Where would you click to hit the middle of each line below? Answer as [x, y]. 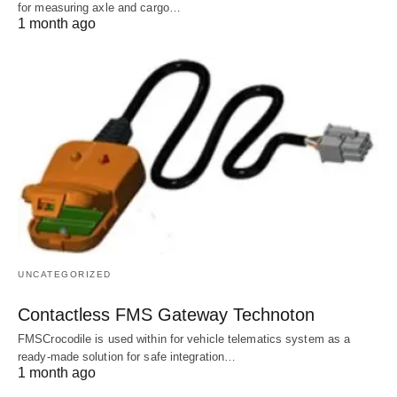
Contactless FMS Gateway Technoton [166, 315]
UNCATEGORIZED [65, 275]
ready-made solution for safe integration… [127, 357]
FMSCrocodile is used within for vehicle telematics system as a [184, 339]
